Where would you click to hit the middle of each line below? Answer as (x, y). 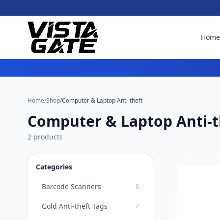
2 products (45, 137)
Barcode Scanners (71, 186)
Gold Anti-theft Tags (75, 206)
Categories (54, 167)
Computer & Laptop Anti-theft (102, 100)
